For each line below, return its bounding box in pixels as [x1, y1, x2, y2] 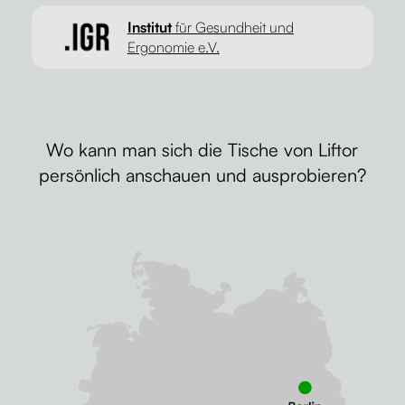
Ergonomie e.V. [127, 38, 220, 57]
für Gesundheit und [171, 18, 294, 37]
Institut [127, 18, 172, 37]
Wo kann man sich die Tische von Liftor [46, 138, 359, 162]
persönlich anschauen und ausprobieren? [38, 164, 366, 187]
